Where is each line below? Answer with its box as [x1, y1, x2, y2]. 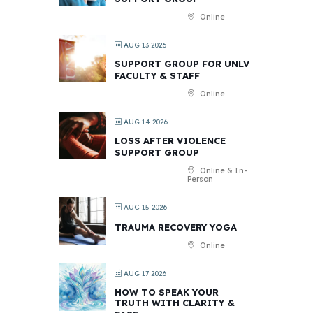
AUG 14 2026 [122, 117, 168, 126]
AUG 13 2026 [122, 40, 166, 50]
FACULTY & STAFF [115, 69, 200, 81]
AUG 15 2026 [122, 202, 167, 212]
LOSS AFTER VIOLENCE [115, 134, 226, 146]
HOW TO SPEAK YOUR [115, 286, 219, 298]
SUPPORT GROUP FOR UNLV [115, 57, 249, 69]
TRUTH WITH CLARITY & [115, 296, 235, 308]
